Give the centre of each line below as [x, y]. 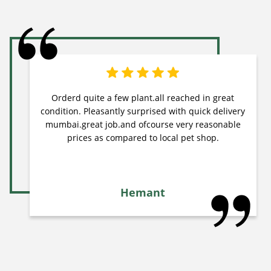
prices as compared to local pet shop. [143, 138]
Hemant [143, 193]
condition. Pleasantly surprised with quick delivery [143, 111]
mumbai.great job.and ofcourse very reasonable [143, 125]
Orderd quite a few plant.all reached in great [143, 98]
